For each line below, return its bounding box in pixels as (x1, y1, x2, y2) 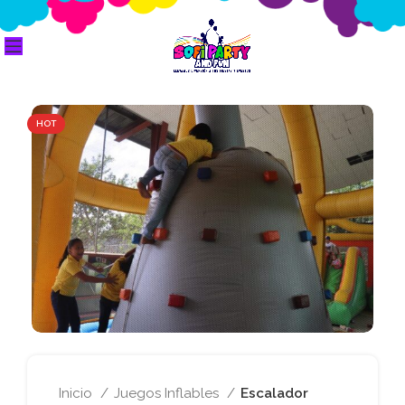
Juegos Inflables (114, 384, 222, 401)
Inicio (59, 384, 96, 401)
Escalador (240, 384, 308, 401)
